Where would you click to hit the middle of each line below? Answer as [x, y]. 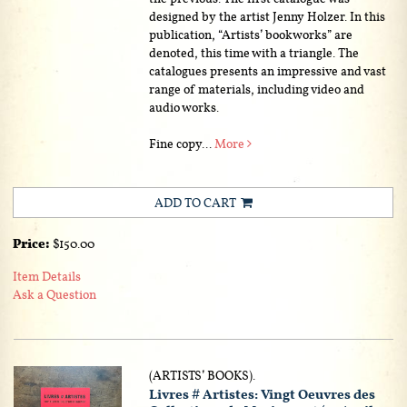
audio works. [184, 107]
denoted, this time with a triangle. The [254, 52]
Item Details [47, 276]
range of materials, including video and [257, 89]
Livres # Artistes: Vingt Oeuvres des [263, 394]
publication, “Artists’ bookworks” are [251, 34]
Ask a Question [55, 294]
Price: [33, 243]
